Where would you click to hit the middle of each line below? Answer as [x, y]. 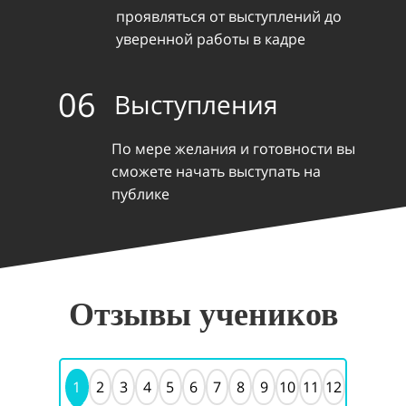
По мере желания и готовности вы [234, 149]
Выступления [196, 104]
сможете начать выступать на [217, 171]
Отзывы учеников [203, 314]
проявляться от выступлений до [229, 16]
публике [141, 194]
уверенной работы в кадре [211, 39]
